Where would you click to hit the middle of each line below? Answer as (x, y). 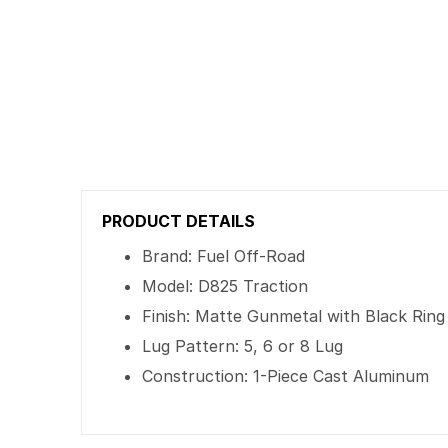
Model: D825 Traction (225, 286)
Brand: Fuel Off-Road (224, 256)
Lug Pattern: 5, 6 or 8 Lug (243, 346)
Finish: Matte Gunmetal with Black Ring (294, 316)
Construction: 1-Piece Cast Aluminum (286, 376)
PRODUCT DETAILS (179, 221)
